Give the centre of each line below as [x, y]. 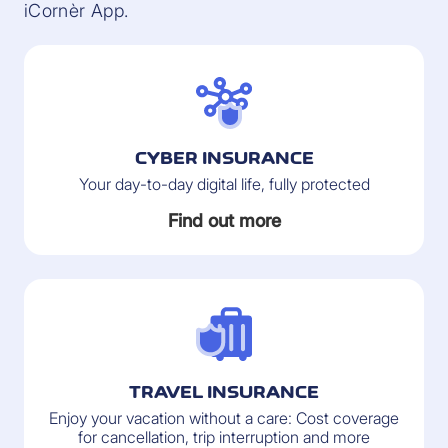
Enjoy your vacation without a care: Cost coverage [224, 418]
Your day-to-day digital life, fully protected [224, 184]
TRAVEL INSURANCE [224, 392]
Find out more [224, 220]
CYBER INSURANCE [224, 158]
